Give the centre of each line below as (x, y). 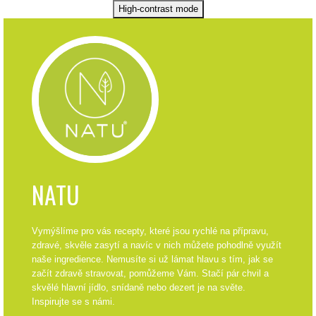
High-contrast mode (158, 9)
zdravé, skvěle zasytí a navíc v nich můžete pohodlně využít (157, 245)
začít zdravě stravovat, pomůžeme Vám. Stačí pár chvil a (150, 274)
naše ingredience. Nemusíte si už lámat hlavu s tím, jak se (152, 260)
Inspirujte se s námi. (73, 302)
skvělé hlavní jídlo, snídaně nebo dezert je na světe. (139, 288)
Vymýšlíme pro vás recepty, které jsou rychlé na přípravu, (150, 231)
